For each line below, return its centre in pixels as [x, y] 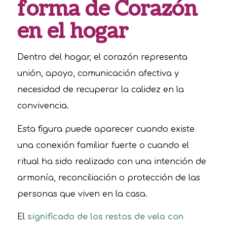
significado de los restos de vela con [105, 217]
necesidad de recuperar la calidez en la [100, 90]
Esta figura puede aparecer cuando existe [106, 129]
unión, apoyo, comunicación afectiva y [98, 74]
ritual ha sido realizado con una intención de [111, 161]
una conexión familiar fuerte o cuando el [103, 145]
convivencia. [43, 106]
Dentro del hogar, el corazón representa [102, 58]
